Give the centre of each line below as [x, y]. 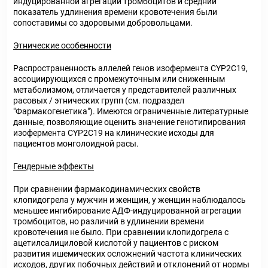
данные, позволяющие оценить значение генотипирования [130, 122]
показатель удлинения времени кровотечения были [115, 12]
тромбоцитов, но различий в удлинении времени [109, 221]
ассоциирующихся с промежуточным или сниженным [119, 79]
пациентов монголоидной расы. [76, 144]
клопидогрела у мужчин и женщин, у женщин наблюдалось [130, 200]
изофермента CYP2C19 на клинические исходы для [114, 133]
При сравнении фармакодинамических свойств [107, 189]
